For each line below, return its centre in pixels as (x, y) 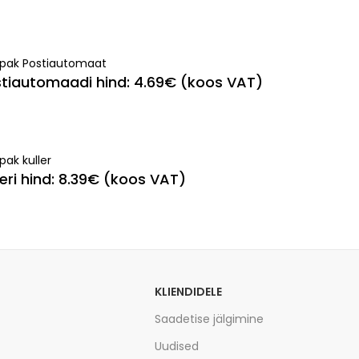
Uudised (176, 346)
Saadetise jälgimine (209, 319)
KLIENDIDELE (188, 291)
